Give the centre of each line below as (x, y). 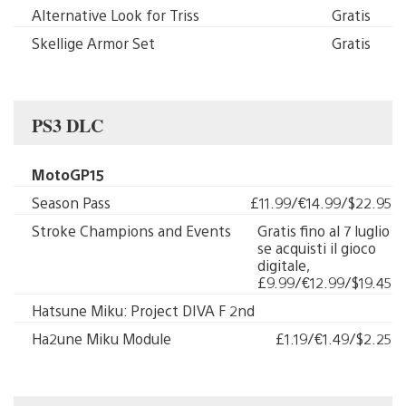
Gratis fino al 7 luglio (324, 231)
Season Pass (71, 203)
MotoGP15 (68, 174)
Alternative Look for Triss (116, 15)
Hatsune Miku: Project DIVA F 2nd (143, 310)
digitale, (284, 265)
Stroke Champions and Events (131, 231)
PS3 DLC (68, 126)
